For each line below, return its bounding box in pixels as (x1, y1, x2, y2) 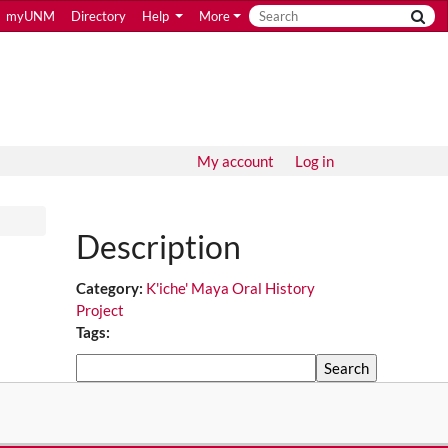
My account (197, 152, 274, 170)
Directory (70, 8, 126, 24)
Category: (76, 279, 146, 297)
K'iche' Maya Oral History (146, 279, 315, 297)
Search (75, 355, 120, 373)
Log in (295, 152, 334, 170)
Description (76, 227, 241, 266)
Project (76, 301, 124, 319)
